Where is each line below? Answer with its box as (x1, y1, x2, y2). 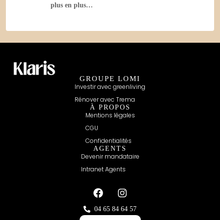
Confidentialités (85, 136, 132, 145)
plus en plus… (51, 1, 93, 9)
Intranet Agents (81, 165, 126, 173)
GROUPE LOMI (80, 74, 140, 82)
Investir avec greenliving (75, 82, 145, 91)
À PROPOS (89, 103, 131, 111)
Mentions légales (85, 110, 135, 119)
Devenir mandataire (81, 152, 139, 161)
